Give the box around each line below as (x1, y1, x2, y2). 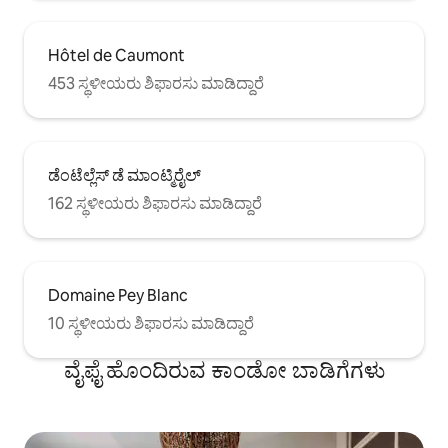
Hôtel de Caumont (48, 45, 185, 67)
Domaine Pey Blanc (48, 285, 188, 307)
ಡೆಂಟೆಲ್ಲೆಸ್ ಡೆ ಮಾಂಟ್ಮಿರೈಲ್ (48, 165, 201, 187)
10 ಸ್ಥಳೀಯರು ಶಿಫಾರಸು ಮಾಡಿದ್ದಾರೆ (48, 313, 254, 335)
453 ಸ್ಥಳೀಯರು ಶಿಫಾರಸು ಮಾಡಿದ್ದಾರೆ (48, 73, 264, 95)
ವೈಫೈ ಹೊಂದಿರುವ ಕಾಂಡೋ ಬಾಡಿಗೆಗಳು (63, 356, 385, 386)
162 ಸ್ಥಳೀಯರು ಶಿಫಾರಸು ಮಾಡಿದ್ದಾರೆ (48, 193, 262, 215)
